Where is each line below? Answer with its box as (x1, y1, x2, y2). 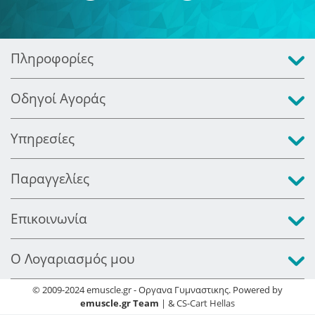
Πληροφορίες (11, 49, 94, 67)
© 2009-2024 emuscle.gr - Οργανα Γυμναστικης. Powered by (32, 283, 283, 296)
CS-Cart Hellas (176, 297, 235, 309)
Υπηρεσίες (11, 129, 75, 148)
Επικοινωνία (11, 210, 87, 228)
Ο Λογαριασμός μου (11, 250, 135, 268)
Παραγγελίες (11, 169, 89, 188)
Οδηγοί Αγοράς (11, 89, 105, 108)
